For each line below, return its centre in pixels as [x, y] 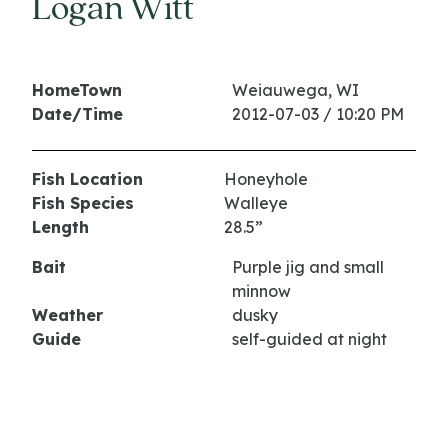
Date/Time [77, 114]
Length [60, 227]
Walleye [256, 203]
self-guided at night [309, 339]
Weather [67, 315]
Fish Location [87, 179]
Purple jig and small [308, 267]
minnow [261, 291]
